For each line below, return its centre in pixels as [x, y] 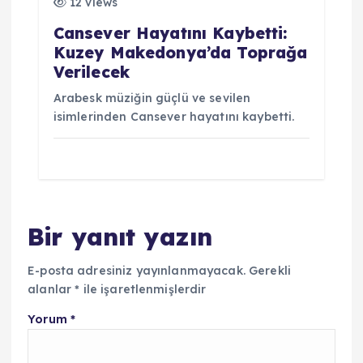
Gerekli [270, 270]
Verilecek [92, 73]
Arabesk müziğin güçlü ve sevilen [152, 98]
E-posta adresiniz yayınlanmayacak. [137, 270]
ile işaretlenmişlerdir [143, 289]
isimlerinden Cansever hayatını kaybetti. [174, 117]
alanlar [51, 289]
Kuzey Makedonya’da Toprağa [180, 53]
